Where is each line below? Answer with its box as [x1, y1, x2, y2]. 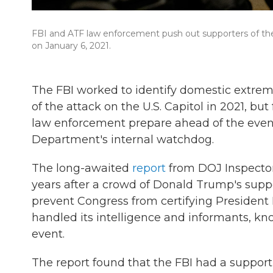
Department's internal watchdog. [32, 133, 214, 146]
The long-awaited [32, 161, 132, 175]
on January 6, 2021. [32, 40, 111, 51]
